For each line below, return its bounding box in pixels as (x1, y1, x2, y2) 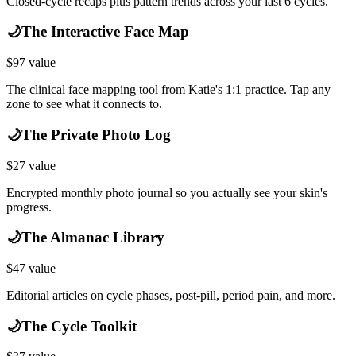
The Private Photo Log (21, 126, 171, 143)
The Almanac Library (21, 229, 164, 246)
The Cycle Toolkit (21, 317, 137, 335)
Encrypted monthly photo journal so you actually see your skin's (6, 185, 327, 199)
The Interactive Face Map (21, 23, 189, 41)
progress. (6, 199, 52, 214)
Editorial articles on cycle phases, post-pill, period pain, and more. (6, 288, 335, 302)
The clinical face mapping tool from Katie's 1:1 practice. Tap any (6, 83, 331, 97)
